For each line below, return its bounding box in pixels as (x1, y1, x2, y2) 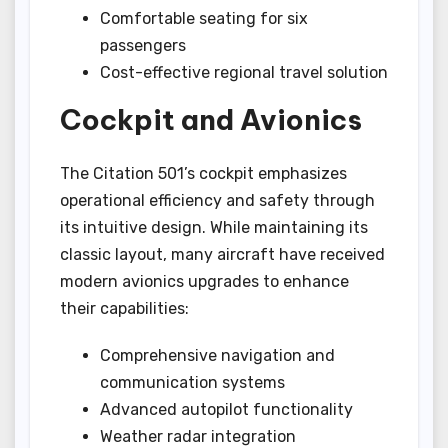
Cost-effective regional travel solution (100, 62, 388, 82)
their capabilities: (60, 299, 189, 319)
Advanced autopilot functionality (100, 400, 353, 420)
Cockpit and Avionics (60, 101, 362, 137)
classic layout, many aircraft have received (60, 245, 385, 265)
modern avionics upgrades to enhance (60, 272, 349, 292)
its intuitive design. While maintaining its (60, 218, 368, 238)
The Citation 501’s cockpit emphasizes (60, 164, 347, 184)
